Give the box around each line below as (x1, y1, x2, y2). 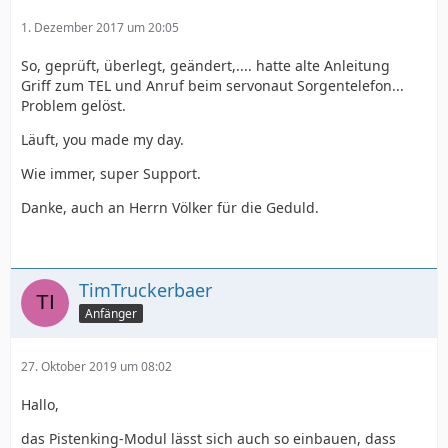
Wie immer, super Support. (21, 164, 201, 183)
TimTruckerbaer (79, 278, 212, 302)
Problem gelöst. (21, 96, 126, 115)
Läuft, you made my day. (21, 130, 184, 149)
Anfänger (85, 304, 137, 322)
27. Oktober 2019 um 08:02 (21, 358, 172, 375)
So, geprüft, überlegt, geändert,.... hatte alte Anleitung (21, 56, 390, 75)
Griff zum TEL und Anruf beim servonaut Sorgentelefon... (21, 76, 404, 95)
